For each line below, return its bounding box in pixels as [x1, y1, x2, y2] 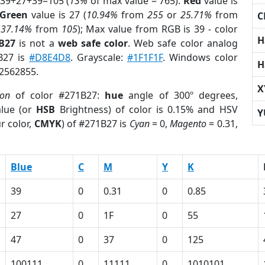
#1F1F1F [127, 51, 163, 64]
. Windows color [162, 51, 238, 64]
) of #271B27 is [61, 117, 130, 130]
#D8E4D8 [29, 51, 71, 64]
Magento [170, 117, 207, 130]
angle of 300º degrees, [123, 89, 238, 102]
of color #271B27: [10, 89, 105, 102]
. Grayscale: [70, 51, 127, 64]
